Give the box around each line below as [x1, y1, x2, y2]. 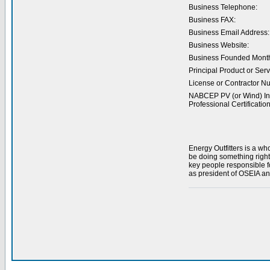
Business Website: [188, 41, 249, 49]
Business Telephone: [188, 3, 257, 11]
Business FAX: [188, 16, 236, 24]
